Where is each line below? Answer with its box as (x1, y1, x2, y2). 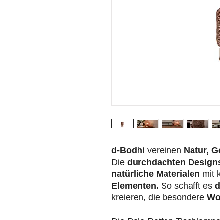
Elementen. (111, 181, 159, 191)
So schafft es (159, 181, 215, 191)
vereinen (147, 145, 184, 156)
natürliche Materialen (111, 169, 200, 179)
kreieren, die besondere (111, 192, 207, 203)
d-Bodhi (111, 145, 147, 156)
